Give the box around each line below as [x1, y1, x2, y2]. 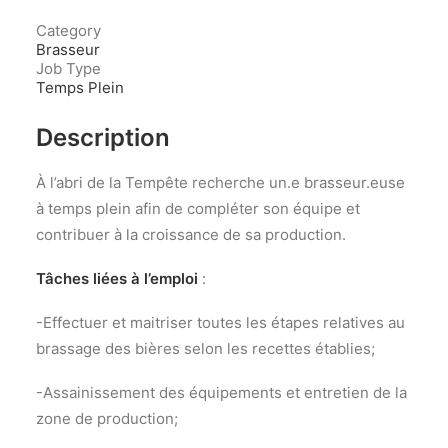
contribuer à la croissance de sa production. [36, 225, 346, 244]
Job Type [36, 59, 101, 78]
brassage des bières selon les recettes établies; [36, 339, 375, 358]
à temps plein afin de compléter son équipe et [36, 199, 360, 218]
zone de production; [36, 409, 178, 428]
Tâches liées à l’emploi [36, 269, 198, 288]
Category [36, 21, 101, 40]
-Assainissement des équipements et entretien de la [36, 383, 407, 402]
